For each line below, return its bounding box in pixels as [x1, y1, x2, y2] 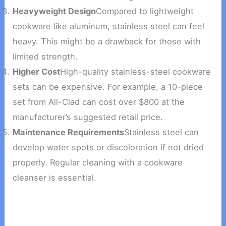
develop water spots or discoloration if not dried [13, 142, 204, 153]
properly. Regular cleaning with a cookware [13, 157, 183, 168]
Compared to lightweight [96, 6, 194, 17]
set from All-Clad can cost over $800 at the [13, 97, 185, 107]
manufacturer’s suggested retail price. [13, 112, 163, 123]
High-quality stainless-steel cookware [60, 67, 211, 77]
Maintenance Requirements [13, 127, 125, 138]
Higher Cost [13, 67, 61, 77]
